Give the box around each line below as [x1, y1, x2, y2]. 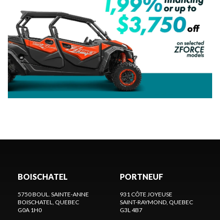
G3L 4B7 [120, 206, 142, 214]
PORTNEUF [120, 171, 163, 181]
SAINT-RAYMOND [120, 198, 166, 206]
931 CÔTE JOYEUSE [120, 190, 172, 198]
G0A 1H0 [18, 206, 42, 214]
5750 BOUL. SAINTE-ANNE [18, 190, 89, 198]
